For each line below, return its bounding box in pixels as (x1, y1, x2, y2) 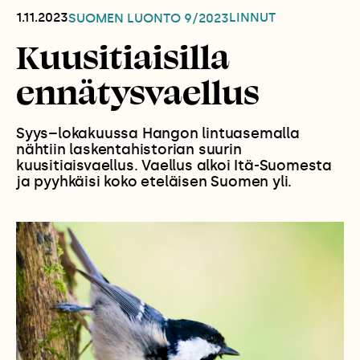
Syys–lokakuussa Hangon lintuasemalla (16, 125, 300, 143)
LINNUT (229, 9, 276, 25)
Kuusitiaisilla (16, 35, 230, 78)
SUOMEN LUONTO (68, 10, 184, 27)
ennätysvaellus (16, 70, 260, 113)
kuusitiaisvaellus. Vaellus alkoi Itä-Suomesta (16, 157, 332, 175)
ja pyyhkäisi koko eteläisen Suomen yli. (16, 173, 292, 191)
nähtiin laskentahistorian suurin (16, 141, 242, 159)
